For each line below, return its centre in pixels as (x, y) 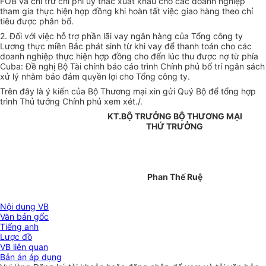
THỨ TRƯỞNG (175, 126)
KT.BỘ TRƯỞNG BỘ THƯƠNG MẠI (175, 116)
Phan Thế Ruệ (175, 177)
